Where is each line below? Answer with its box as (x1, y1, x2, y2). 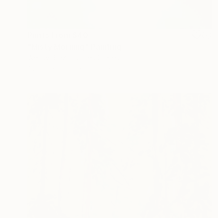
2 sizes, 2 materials (65, 64, 126, 73)
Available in (27, 64, 65, 73)
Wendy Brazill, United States (27, 54, 119, 62)
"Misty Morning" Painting (27, 42, 122, 52)
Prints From (27, 30, 73, 40)
